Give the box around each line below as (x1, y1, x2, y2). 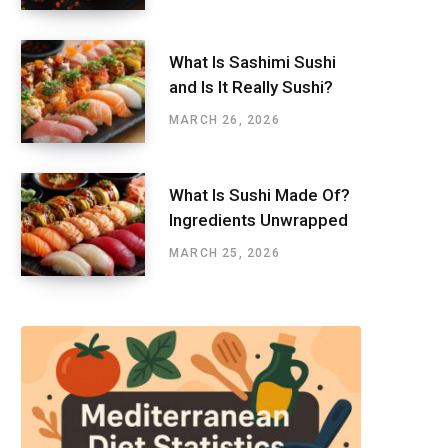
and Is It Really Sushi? (169, 77, 333, 98)
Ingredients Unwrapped (169, 210, 348, 231)
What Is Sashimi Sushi (169, 52, 336, 73)
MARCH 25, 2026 (169, 246, 280, 261)
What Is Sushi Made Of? (169, 185, 350, 206)
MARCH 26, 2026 (169, 113, 280, 128)
